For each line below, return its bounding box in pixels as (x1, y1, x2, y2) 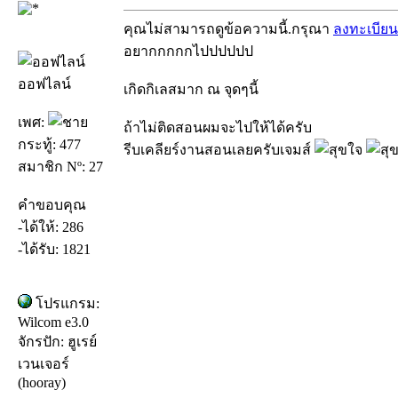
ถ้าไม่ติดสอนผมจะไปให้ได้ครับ (123, 119, 312, 135)
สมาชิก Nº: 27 (18, 158, 103, 174)
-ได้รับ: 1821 (18, 241, 91, 257)
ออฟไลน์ (18, 76, 71, 92)
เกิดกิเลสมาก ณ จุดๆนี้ (123, 81, 259, 97)
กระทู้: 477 (18, 136, 81, 152)
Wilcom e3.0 (18, 314, 89, 330)
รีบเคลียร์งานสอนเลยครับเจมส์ (123, 141, 314, 157)
